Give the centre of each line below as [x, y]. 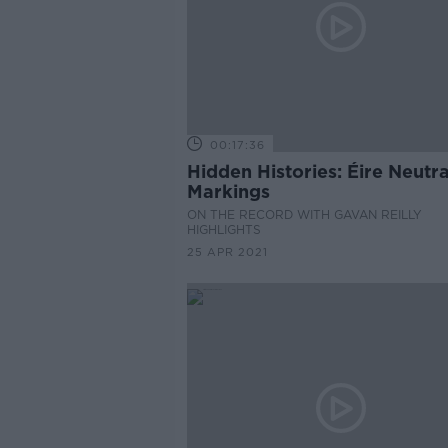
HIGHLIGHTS [223, 229]
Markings [228, 191]
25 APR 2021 [227, 252]
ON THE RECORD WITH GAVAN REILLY [304, 214]
